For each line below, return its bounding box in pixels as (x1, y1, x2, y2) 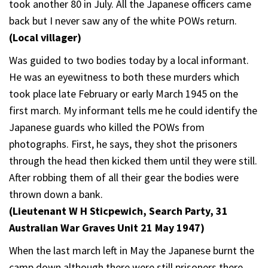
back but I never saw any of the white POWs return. (9, 13, 237, 28)
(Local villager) (9, 30, 81, 44)
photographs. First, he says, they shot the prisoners (9, 136, 237, 151)
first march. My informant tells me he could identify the (9, 103, 257, 117)
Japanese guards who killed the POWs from (9, 120, 205, 134)
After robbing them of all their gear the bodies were (9, 170, 239, 184)
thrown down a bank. (9, 187, 103, 201)
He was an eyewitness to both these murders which (9, 69, 239, 84)
